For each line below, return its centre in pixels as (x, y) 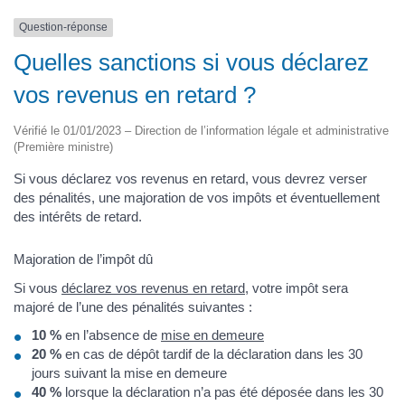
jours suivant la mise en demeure (129, 373)
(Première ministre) (63, 146)
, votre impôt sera (297, 287)
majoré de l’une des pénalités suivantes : (133, 306)
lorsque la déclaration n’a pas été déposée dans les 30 (222, 392)
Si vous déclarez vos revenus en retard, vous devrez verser (190, 178)
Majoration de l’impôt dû (83, 259)
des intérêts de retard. (78, 216)
